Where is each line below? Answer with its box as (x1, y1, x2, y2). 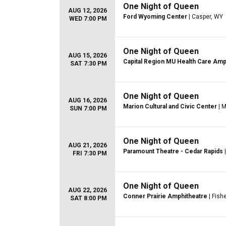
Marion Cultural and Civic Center (123, 103, 217, 110)
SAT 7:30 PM (70, 60, 107, 67)
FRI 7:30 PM (73, 150, 107, 157)
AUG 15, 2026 (68, 52, 107, 59)
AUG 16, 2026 (68, 97, 107, 104)
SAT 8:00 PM (70, 195, 107, 202)
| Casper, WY (187, 13, 223, 20)
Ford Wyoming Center (123, 13, 187, 20)
